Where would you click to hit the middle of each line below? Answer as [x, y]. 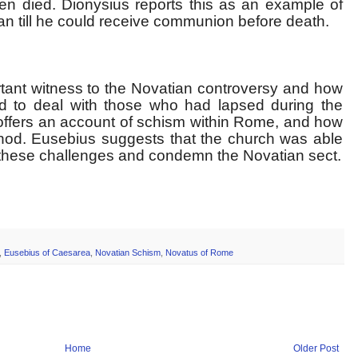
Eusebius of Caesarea [47, 253]
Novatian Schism [128, 253]
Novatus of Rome [199, 253]
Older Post [316, 349]
